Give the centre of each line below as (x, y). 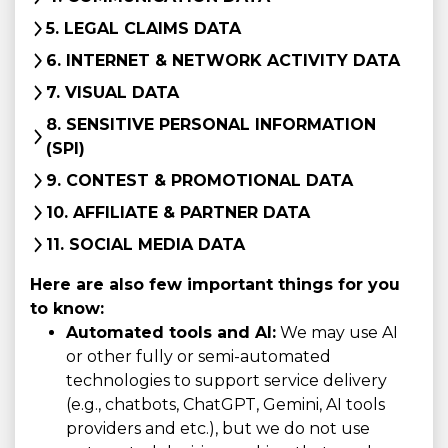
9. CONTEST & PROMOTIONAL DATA (199, 181)
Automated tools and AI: (171, 333)
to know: (67, 309)
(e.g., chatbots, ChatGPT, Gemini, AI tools (225, 405)
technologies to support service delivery (226, 381)
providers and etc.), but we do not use (218, 429)
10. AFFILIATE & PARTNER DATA (178, 213)
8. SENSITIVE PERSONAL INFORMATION (211, 125)
